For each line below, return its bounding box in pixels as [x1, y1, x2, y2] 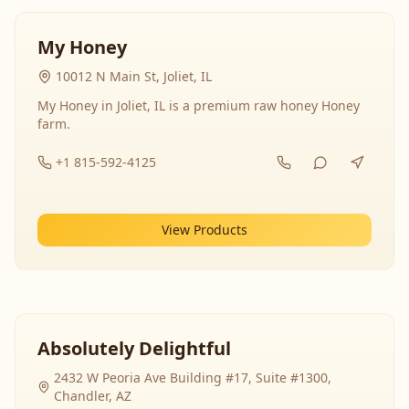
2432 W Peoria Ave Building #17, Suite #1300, [54, 369, 332, 386]
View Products [162, 221, 247, 238]
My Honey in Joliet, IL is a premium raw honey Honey [37, 97, 360, 114]
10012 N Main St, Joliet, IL [56, 68, 212, 85]
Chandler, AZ [54, 387, 132, 404]
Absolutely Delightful [37, 336, 231, 361]
